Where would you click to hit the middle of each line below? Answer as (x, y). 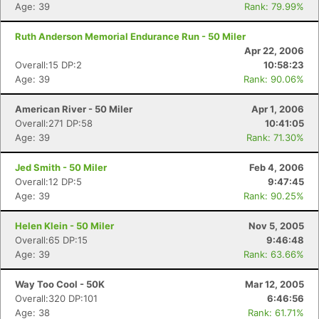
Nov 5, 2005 (276, 226)
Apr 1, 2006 (278, 109)
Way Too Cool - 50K (60, 284)
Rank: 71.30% (275, 137)
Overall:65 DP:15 (51, 240)
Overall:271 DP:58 (54, 123)
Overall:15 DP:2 (48, 65)
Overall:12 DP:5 (48, 182)
